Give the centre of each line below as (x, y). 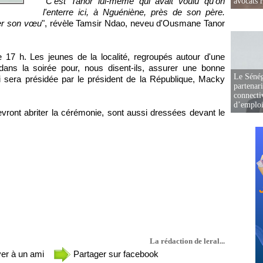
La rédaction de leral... (187, 241)
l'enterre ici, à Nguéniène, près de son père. (134, 12)
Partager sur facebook (115, 254)
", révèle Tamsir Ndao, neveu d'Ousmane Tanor (133, 23)
